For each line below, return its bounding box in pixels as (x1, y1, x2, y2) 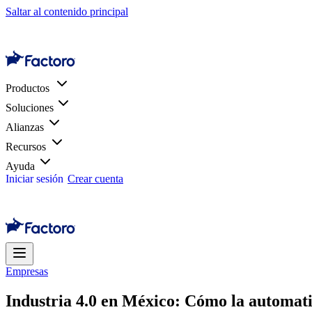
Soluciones (6, 102, 54, 114)
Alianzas (6, 121, 44, 133)
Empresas (6, 265, 48, 277)
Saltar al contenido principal (6, 6, 128, 17)
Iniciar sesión (6, 173, 63, 185)
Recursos (6, 141, 46, 153)
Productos (6, 82, 49, 94)
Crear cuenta (68, 173, 123, 185)
